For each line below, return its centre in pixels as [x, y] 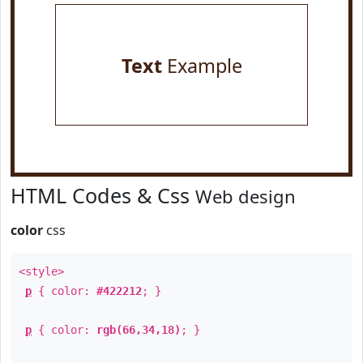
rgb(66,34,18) [139, 330]
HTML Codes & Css [103, 195]
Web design [246, 196]
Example [202, 66]
